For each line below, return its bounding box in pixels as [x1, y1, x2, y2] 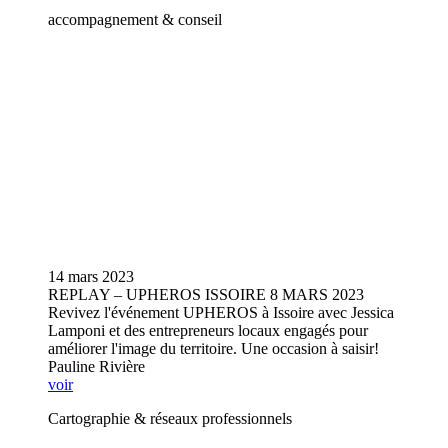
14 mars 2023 [48, 267, 134, 285]
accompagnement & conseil [48, 10, 222, 28]
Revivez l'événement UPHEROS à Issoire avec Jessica [48, 303, 394, 321]
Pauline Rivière [48, 357, 145, 375]
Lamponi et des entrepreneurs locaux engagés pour [48, 321, 368, 339]
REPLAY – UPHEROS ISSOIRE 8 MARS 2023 [48, 285, 364, 303]
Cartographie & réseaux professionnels [48, 409, 292, 427]
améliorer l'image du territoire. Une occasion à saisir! [48, 339, 379, 357]
